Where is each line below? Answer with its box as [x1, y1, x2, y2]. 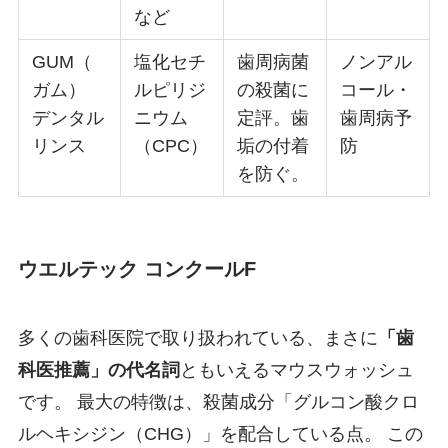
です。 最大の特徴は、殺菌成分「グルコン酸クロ [17, 392, 419, 413]
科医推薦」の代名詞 [17, 360, 180, 381]
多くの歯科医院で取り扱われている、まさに [17, 328, 378, 349]
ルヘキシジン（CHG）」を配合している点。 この [17, 424, 423, 445]
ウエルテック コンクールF [17, 257, 256, 280]
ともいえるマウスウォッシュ [179, 360, 414, 381]
